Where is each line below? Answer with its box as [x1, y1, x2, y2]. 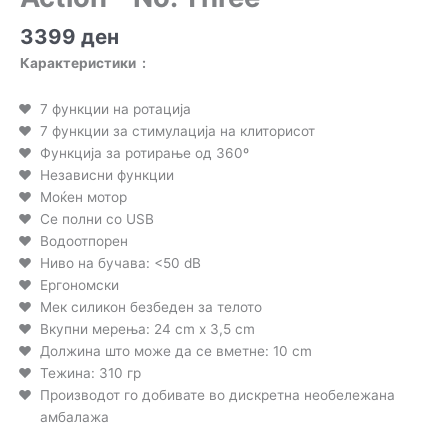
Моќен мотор [40, 189, 127, 206]
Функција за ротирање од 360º [40, 145, 249, 162]
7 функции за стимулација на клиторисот [40, 123, 315, 140]
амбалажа [40, 409, 109, 426]
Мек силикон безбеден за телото [40, 299, 262, 316]
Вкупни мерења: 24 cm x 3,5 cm [40, 321, 255, 338]
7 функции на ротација [40, 101, 191, 118]
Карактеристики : [20, 55, 146, 72]
